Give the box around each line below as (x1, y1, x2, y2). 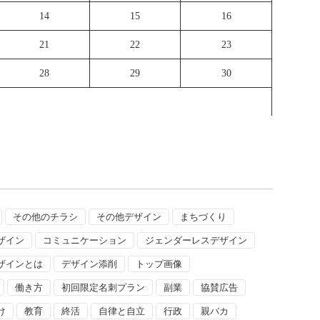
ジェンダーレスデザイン (145, 234, 248, 246)
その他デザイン (96, 211, 162, 222)
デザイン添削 (61, 258, 118, 269)
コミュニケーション (43, 234, 127, 246)
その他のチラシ (13, 211, 79, 222)
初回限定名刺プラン (61, 281, 146, 293)
